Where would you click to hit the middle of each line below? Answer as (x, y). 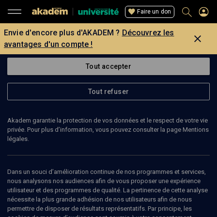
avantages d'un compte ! (48, 44)
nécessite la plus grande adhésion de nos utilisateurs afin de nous (100, 199)
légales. (18, 139)
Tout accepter (108, 66)
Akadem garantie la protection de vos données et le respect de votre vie (108, 120)
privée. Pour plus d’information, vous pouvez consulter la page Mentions (108, 130)
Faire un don (154, 11)
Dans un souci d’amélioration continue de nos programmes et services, (107, 172)
